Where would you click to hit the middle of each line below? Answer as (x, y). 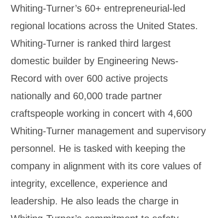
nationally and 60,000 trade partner (87, 96)
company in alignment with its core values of (106, 166)
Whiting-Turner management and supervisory (109, 131)
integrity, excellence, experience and (89, 183)
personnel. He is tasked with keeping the (98, 148)
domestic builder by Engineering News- (95, 61)
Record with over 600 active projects (90, 78)
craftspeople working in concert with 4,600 (102, 113)
